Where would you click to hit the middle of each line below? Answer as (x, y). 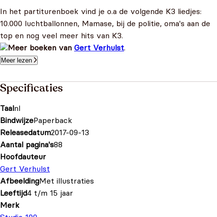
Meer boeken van (41, 47)
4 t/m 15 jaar (50, 193)
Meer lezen (16, 60)
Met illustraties (67, 181)
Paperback (53, 120)
